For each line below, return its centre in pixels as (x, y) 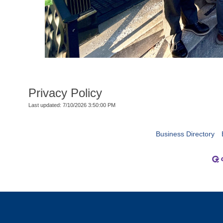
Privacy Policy (65, 93)
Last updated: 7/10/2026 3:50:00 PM (72, 105)
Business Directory (185, 134)
